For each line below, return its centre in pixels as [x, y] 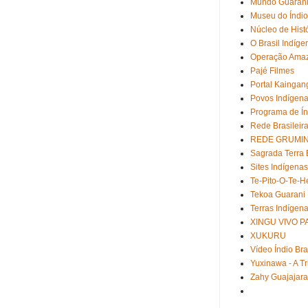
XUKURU [268, 236]
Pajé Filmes [272, 71]
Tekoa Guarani [278, 195]
